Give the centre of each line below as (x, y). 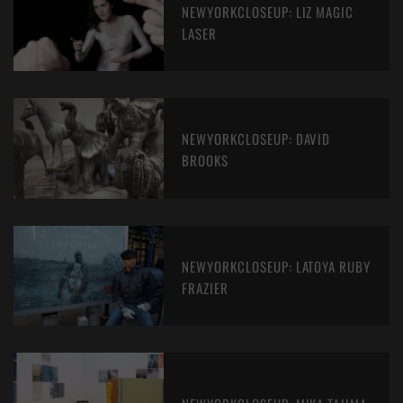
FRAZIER (205, 287)
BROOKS (205, 161)
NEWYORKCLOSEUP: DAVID (256, 139)
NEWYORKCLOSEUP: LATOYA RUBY (277, 266)
